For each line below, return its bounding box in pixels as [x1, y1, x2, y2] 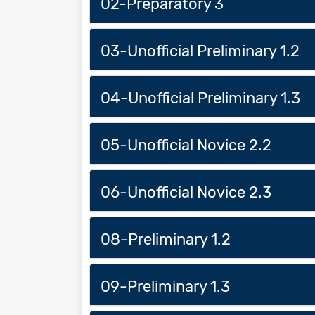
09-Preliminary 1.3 [101, 276, 230, 296]
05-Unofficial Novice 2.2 [101, 135, 271, 155]
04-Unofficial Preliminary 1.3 [101, 88, 300, 108]
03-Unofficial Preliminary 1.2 [101, 41, 300, 60]
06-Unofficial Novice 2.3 [101, 182, 271, 202]
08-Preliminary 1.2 [101, 229, 231, 249]
